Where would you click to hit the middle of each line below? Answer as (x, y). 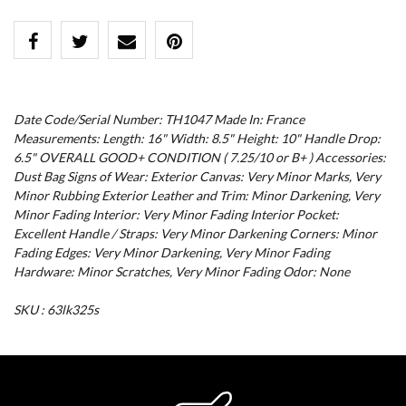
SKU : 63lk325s (56, 309)
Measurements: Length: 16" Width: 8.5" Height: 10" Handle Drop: (197, 138)
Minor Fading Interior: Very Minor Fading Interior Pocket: (176, 214)
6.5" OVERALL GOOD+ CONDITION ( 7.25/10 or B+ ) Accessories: (200, 157)
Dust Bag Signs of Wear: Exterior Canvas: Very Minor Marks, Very (197, 176)
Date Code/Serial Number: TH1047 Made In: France (159, 119)
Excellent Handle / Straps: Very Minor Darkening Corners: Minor (195, 233)
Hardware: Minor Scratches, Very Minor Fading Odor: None (182, 271)
